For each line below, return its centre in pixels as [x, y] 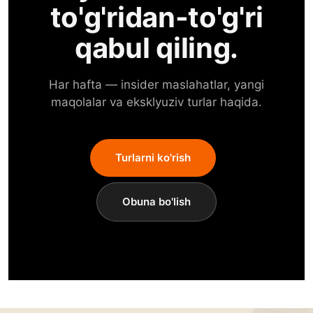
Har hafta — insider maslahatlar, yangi [156, 85]
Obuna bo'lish [156, 202]
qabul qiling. [156, 48]
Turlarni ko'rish [153, 158]
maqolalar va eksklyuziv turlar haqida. [156, 102]
